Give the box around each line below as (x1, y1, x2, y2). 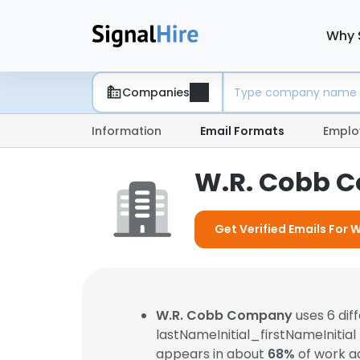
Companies (122, 84, 190, 100)
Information (92, 123, 162, 139)
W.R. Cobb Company (156, 306, 292, 325)
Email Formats (200, 123, 284, 139)
